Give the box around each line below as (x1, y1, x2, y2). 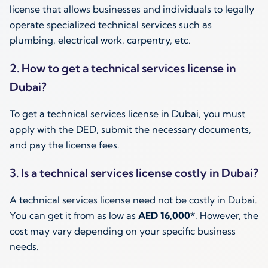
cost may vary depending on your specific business (10, 225, 236, 237)
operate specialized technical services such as (10, 19, 212, 31)
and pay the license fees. (10, 139, 120, 151)
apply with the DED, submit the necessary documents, (10, 123, 251, 136)
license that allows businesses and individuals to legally (10, 3, 254, 16)
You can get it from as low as (10, 209, 138, 222)
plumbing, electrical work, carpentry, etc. (10, 34, 191, 47)
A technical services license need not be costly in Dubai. (10, 194, 257, 206)
